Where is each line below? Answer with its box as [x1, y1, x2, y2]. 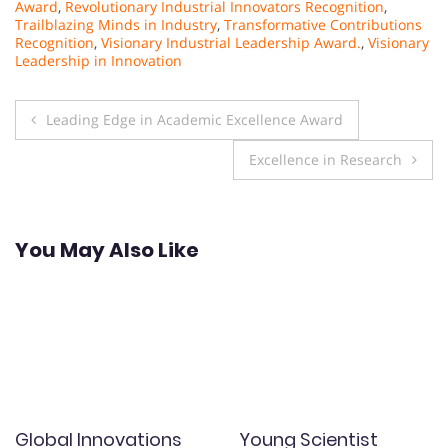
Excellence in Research [249, 150, 402, 169]
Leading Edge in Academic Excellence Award [46, 110, 343, 129]
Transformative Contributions [224, 15, 422, 34]
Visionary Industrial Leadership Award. [101, 33, 361, 52]
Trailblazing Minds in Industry [15, 15, 217, 34]
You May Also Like [15, 235, 199, 264]
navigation [14, 138, 183, 183]
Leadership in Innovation [15, 51, 182, 70]
